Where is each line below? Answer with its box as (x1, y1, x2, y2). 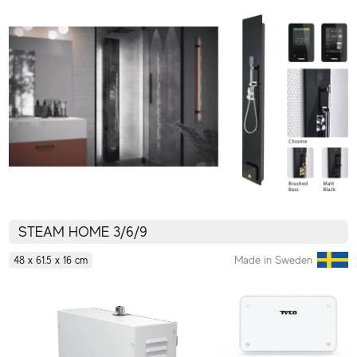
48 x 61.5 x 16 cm (14, 253, 88, 266)
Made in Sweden (234, 253, 313, 267)
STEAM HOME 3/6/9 (18, 223, 148, 240)
